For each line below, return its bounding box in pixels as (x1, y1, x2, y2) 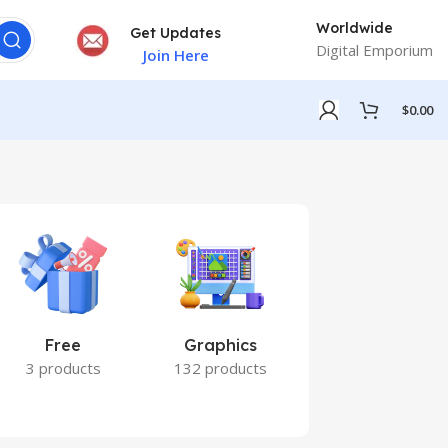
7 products (340, 358, 416, 378)
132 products (173, 358, 267, 378)
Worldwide (316, 18, 393, 37)
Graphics (183, 335, 257, 355)
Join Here (142, 44, 209, 65)
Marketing (336, 335, 420, 355)
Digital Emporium (316, 39, 433, 60)
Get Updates (130, 23, 221, 42)
